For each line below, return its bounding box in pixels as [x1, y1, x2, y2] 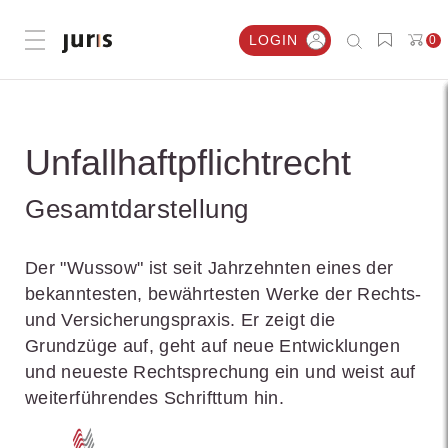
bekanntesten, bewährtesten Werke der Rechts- [25, 284, 422, 304]
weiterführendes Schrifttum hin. [25, 388, 285, 408]
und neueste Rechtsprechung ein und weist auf [25, 362, 416, 382]
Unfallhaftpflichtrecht [25, 142, 351, 183]
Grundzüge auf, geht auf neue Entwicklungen [25, 336, 401, 356]
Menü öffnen [35, 33, 123, 50]
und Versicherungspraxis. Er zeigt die [25, 310, 336, 330]
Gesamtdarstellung [25, 194, 249, 224]
